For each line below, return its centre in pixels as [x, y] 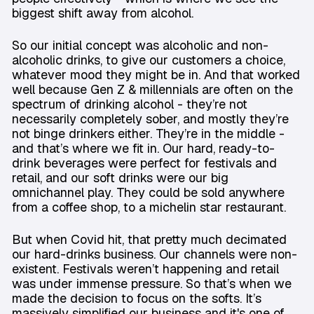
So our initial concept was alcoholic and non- [140, 45]
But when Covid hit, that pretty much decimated [149, 239]
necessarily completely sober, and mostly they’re [150, 119]
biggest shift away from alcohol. [103, 13]
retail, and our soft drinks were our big [120, 178]
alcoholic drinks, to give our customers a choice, [149, 60]
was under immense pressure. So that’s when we [152, 284]
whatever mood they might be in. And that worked [156, 75]
